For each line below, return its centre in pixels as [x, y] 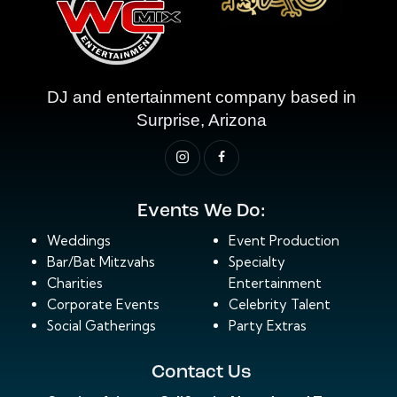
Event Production [284, 240]
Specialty [257, 261]
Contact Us [202, 372]
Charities [74, 283]
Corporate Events [103, 304]
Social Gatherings [101, 325]
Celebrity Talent [279, 304]
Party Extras [267, 325]
